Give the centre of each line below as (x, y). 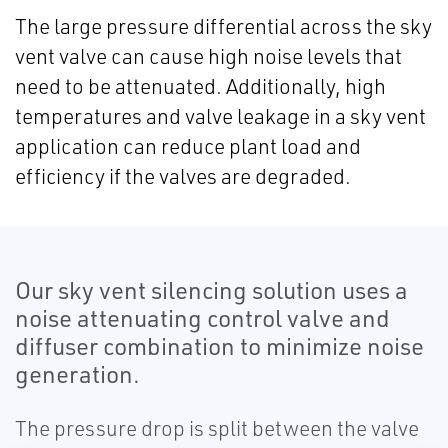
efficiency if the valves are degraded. (185, 176)
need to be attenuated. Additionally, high (200, 86)
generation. (77, 374)
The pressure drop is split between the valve (217, 428)
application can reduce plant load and (188, 146)
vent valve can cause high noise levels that (208, 56)
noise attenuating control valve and (202, 318)
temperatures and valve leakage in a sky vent (220, 116)
